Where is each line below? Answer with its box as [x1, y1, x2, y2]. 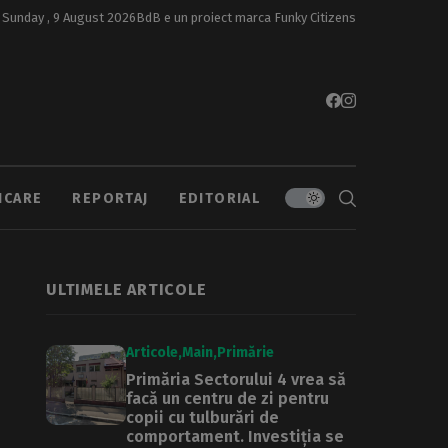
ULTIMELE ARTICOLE [46, 280, 207, 299]
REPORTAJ [72, 189, 149, 207]
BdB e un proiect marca [136, 10, 274, 25]
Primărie [217, 344, 274, 361]
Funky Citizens [274, 10, 356, 25]
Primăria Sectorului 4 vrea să [126, 370, 346, 389]
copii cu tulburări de [126, 408, 279, 427]
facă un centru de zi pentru [126, 389, 329, 408]
